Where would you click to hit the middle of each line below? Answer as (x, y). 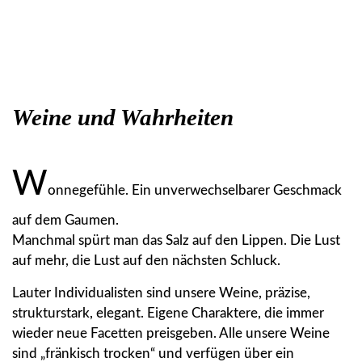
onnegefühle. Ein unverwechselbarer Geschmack (195, 190)
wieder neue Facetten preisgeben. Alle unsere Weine (171, 333)
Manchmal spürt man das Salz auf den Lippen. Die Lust (176, 240)
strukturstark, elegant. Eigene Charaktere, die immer (168, 313)
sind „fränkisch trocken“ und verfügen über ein (153, 353)
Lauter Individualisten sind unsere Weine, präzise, (161, 293)
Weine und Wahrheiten (123, 117)
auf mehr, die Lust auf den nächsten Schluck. (146, 260)
